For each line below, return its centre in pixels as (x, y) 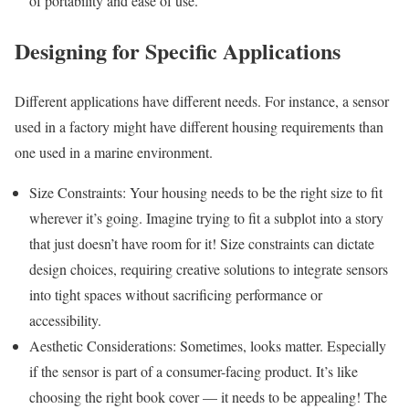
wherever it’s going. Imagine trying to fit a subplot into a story (206, 217)
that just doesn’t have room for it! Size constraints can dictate (202, 243)
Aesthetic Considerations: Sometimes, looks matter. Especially (208, 345)
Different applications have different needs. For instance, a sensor (202, 100)
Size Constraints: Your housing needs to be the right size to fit (206, 192)
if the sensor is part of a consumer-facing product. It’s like (194, 371)
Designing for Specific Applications (178, 50)
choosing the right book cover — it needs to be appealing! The (208, 396)
